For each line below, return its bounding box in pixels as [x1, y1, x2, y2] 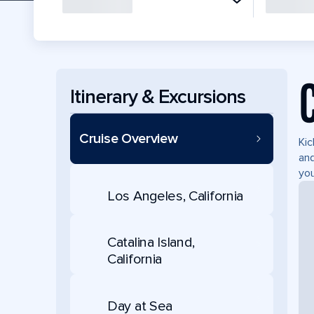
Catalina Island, [107, 234, 196, 251]
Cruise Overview [79, 130, 178, 147]
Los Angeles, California [107, 187, 244, 205]
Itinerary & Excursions [70, 84, 245, 109]
